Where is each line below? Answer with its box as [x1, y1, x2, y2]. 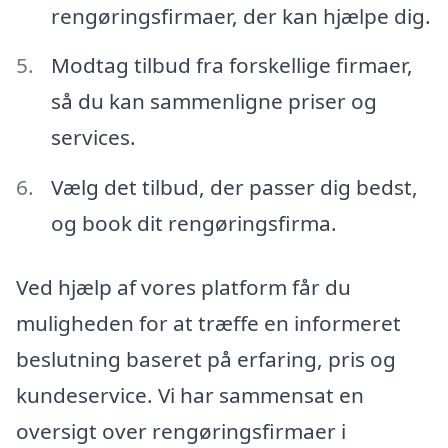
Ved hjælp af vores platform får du [16, 273, 351, 302]
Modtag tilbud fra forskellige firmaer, [50, 51, 413, 80]
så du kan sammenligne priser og [50, 87, 377, 116]
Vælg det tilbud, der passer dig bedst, [50, 173, 418, 202]
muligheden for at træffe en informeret [16, 309, 401, 338]
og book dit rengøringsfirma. [50, 209, 337, 238]
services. [50, 123, 136, 152]
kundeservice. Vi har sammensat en [16, 381, 364, 410]
